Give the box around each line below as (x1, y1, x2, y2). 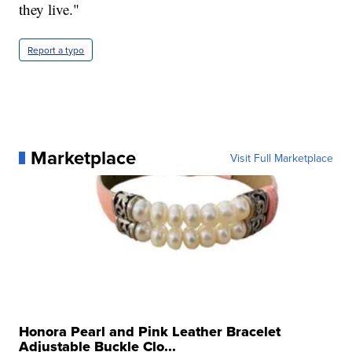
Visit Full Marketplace (229, 149, 333, 166)
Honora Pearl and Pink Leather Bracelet (19, 321, 281, 342)
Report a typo (27, 42, 85, 57)
